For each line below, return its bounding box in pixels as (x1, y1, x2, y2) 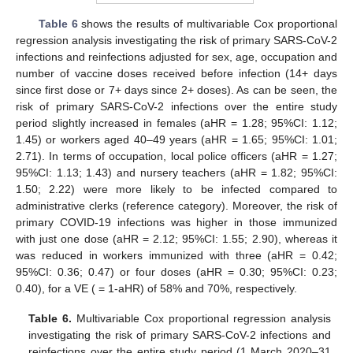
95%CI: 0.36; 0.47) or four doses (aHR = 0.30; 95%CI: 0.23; (16, 265, 337, 278)
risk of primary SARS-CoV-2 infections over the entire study (16, 99, 337, 113)
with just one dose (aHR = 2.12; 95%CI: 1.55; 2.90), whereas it (16, 232, 337, 245)
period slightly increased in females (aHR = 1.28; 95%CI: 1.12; (16, 116, 337, 129)
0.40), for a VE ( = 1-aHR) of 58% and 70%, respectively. (16, 281, 297, 295)
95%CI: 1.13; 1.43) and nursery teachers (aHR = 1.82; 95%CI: (16, 165, 337, 179)
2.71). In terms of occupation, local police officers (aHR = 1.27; (16, 149, 337, 162)
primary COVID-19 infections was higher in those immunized (16, 215, 337, 229)
